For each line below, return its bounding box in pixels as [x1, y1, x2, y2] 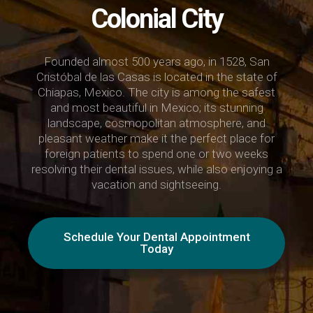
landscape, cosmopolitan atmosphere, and [48, 115, 265, 130]
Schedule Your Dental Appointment [63, 229, 250, 244]
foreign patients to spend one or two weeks [45, 146, 268, 161]
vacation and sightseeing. [92, 177, 221, 191]
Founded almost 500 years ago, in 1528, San [43, 54, 270, 68]
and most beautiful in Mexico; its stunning [50, 100, 263, 115]
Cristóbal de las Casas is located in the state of [36, 69, 277, 84]
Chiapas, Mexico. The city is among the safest [38, 85, 275, 99]
